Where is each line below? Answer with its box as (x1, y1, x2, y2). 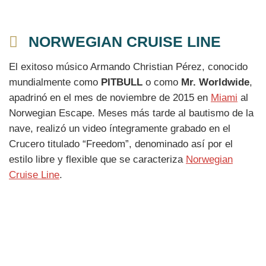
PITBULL (101, 77, 142, 88)
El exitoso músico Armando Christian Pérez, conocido (9, 61, 248, 73)
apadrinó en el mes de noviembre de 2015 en (9, 92, 211, 104)
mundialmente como (9, 77, 101, 88)
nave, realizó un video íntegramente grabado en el (9, 123, 230, 135)
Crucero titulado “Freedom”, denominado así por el (9, 138, 233, 150)
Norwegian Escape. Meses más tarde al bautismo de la (9, 107, 254, 119)
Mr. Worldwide (181, 77, 249, 88)
